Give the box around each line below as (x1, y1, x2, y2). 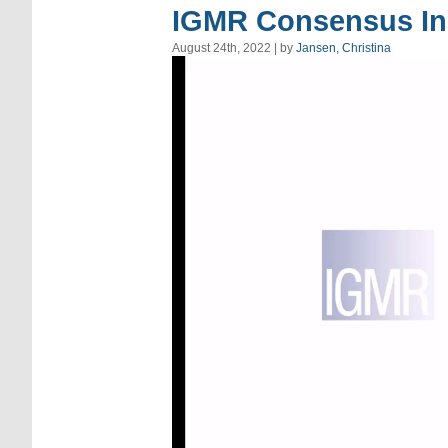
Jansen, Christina (296, 40, 391, 55)
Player (171, 76, 211, 93)
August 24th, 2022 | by (172, 40, 296, 55)
